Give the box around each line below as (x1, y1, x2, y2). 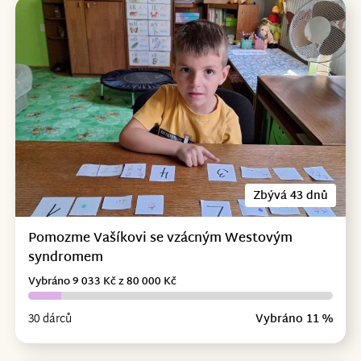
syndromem (27, 246, 103, 270)
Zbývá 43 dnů (253, 185, 329, 206)
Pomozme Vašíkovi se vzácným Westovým (27, 226, 293, 251)
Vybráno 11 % (255, 309, 334, 330)
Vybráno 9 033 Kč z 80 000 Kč (27, 272, 176, 292)
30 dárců (27, 309, 72, 330)
